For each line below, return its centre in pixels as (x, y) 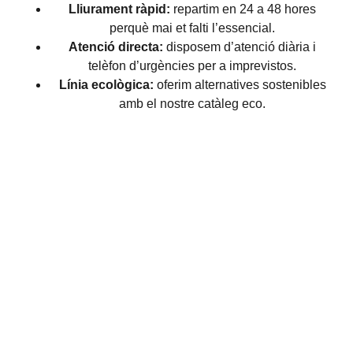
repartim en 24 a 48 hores (243, 9)
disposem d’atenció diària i (240, 47)
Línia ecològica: (106, 85)
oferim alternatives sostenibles (240, 85)
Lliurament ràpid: (119, 9)
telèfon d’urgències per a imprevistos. (192, 66)
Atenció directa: (116, 47)
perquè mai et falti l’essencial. (192, 28)
